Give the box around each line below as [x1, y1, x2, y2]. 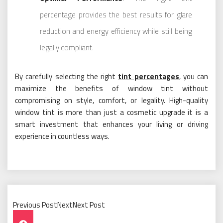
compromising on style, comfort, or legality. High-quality [15, 95, 208, 106]
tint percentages [118, 71, 179, 82]
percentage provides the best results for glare [40, 9, 192, 20]
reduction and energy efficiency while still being [40, 25, 192, 37]
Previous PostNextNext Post [13, 199, 105, 211]
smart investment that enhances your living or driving [15, 118, 208, 130]
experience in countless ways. [15, 130, 110, 142]
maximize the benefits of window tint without [15, 83, 208, 94]
